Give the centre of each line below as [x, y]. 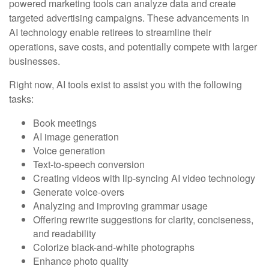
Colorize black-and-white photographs [114, 247]
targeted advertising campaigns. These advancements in [129, 17]
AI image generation [76, 136]
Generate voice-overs [79, 192]
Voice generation [69, 150]
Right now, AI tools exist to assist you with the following [125, 84]
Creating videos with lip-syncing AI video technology [144, 178]
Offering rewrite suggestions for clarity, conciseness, [143, 219]
